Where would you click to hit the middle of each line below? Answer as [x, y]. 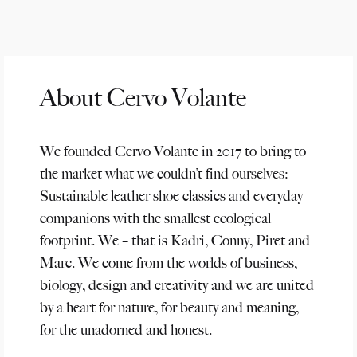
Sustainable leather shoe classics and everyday [171, 196]
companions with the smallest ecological [155, 218]
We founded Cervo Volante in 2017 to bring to [173, 151]
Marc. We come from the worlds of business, [169, 263]
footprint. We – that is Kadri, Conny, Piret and [175, 240]
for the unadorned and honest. [126, 330]
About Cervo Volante [143, 98]
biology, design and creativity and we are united [177, 285]
